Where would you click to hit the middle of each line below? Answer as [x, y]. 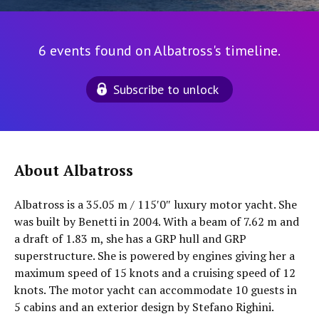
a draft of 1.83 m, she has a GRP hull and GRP [130, 239]
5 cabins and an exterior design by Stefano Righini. [144, 307]
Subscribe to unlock [166, 89]
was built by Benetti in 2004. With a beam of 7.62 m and [157, 221]
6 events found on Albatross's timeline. [159, 51]
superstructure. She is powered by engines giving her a [155, 256]
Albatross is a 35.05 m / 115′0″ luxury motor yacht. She [156, 204]
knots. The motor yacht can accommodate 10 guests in [156, 290]
